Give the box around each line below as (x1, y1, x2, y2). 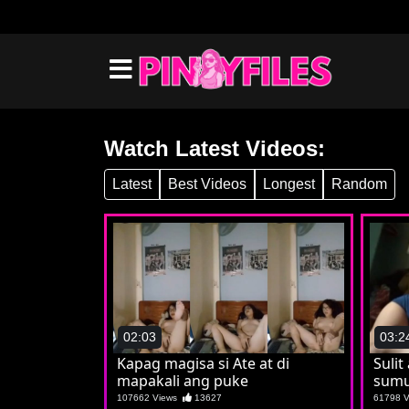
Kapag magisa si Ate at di (117, 352, 289, 373)
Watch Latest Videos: (104, 136, 325, 162)
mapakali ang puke (117, 370, 248, 391)
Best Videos (168, 176, 246, 193)
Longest (263, 176, 315, 193)
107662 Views (117, 392, 183, 403)
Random (331, 176, 387, 193)
